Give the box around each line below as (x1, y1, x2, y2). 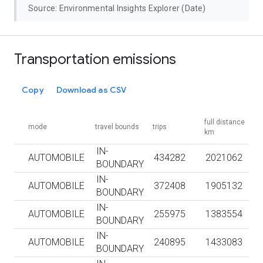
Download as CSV (56, 85, 127, 95)
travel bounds (95, 123, 139, 131)
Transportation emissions (14, 50, 176, 68)
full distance (204, 118, 245, 126)
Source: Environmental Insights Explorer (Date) (28, 4, 206, 13)
